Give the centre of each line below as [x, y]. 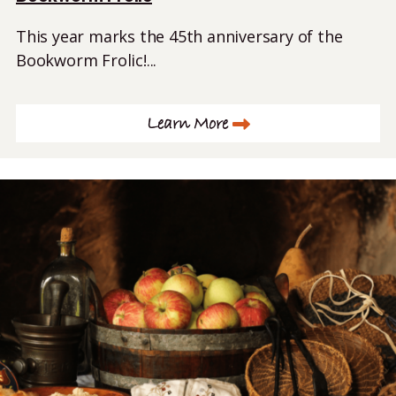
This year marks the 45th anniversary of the [179, 36]
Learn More [187, 124]
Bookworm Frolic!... [87, 60]
